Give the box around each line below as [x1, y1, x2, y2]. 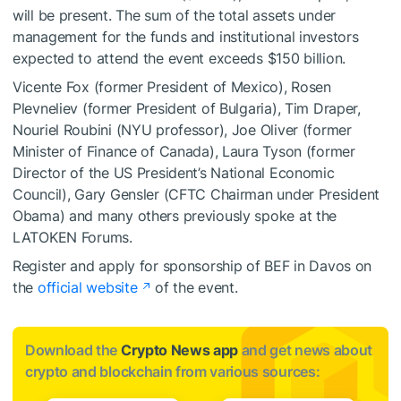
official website [37, 278, 138, 296]
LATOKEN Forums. [13, 228, 132, 246]
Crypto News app [120, 341, 239, 359]
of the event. [150, 278, 238, 296]
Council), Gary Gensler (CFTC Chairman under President [13, 185, 380, 203]
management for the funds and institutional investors [13, 28, 359, 46]
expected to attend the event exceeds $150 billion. [13, 49, 346, 67]
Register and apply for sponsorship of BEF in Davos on [13, 257, 372, 275]
